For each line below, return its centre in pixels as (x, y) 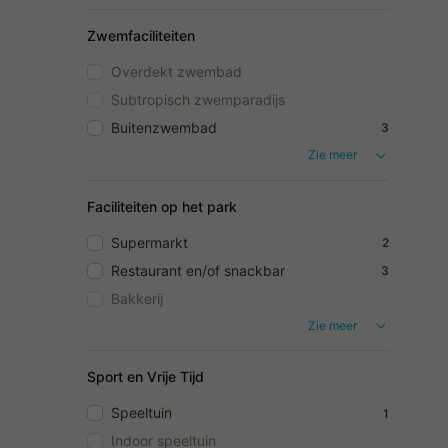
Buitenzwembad (164, 127)
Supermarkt (149, 242)
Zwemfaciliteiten (141, 35)
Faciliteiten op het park (162, 206)
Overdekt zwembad (176, 71)
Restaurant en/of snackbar (198, 270)
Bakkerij (137, 298)
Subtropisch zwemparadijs (198, 99)
